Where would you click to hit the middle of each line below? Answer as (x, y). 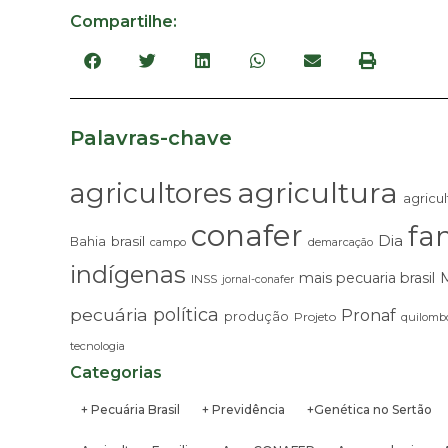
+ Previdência (243, 410)
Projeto (314, 317)
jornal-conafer (257, 280)
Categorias (115, 373)
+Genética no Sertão (369, 410)
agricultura (317, 193)
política (185, 315)
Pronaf (368, 315)
